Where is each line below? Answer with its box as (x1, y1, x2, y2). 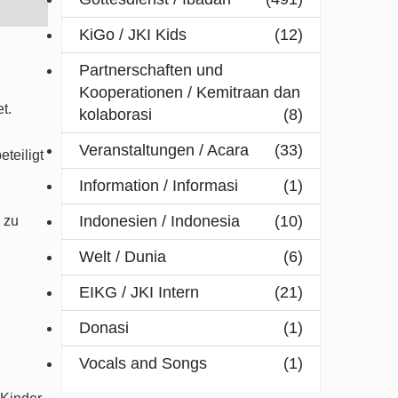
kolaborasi (78, 106, 152, 124)
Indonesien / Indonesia (78, 212, 240, 231)
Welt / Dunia (78, 248, 166, 267)
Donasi (78, 319, 129, 338)
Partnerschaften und (78, 61, 223, 80)
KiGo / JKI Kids (78, 26, 187, 44)
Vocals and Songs (78, 354, 207, 373)
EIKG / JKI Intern (78, 283, 199, 302)
